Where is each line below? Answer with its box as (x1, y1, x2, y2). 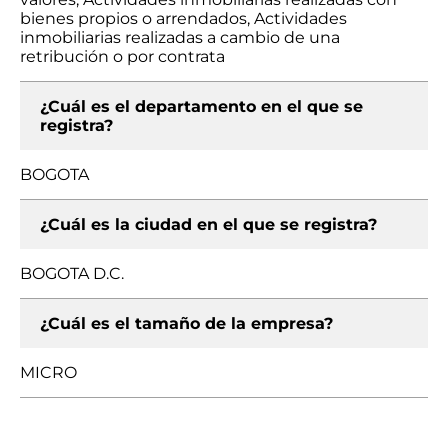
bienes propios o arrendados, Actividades (20, 9, 347, 28)
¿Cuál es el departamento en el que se (40, 97, 363, 116)
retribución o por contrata (20, 47, 225, 66)
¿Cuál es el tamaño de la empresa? (40, 314, 333, 333)
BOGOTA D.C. (20, 264, 124, 283)
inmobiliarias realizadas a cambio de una (20, 28, 340, 47)
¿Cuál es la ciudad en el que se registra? (40, 215, 377, 234)
